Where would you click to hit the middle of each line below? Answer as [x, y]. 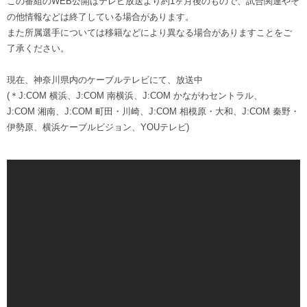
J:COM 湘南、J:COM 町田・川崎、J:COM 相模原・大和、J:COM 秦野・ [153, 111]
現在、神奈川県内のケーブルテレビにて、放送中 [105, 79]
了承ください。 [38, 48]
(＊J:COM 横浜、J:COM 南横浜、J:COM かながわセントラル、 [135, 95]
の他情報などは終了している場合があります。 [100, 16]
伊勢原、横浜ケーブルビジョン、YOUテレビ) [98, 127]
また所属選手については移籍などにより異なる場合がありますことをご [149, 32]
